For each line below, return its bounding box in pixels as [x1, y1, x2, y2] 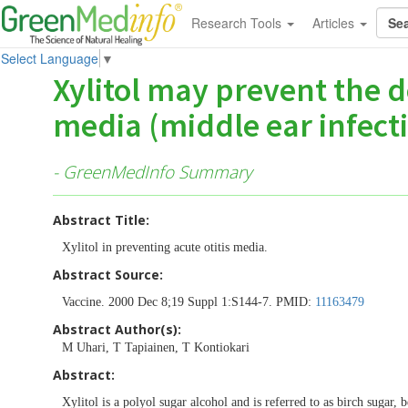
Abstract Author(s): [53, 320, 181, 338]
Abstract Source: [53, 265, 163, 283]
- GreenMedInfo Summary [53, 159, 252, 184]
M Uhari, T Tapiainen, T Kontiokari [62, 340, 250, 354]
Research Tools [190, 14, 285, 32]
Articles [311, 14, 358, 32]
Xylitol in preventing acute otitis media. [62, 240, 268, 254]
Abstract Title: [53, 210, 149, 229]
